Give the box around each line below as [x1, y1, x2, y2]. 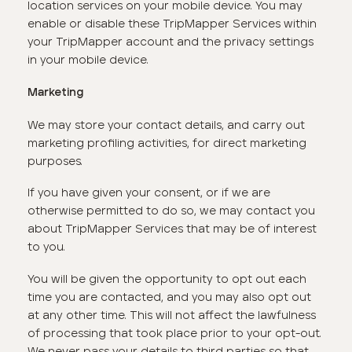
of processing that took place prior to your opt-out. [27, 325, 322, 340]
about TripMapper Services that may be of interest [27, 222, 317, 236]
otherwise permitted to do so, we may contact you [27, 203, 316, 218]
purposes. [27, 153, 83, 168]
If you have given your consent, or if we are [27, 185, 271, 200]
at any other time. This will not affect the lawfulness [27, 307, 317, 322]
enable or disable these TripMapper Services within [27, 16, 317, 31]
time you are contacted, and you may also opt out [27, 289, 312, 304]
